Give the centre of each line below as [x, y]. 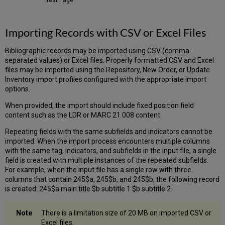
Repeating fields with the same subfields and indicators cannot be [109, 131]
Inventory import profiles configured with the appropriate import [106, 79]
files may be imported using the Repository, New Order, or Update [108, 70]
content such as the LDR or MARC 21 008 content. [84, 115]
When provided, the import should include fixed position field [100, 105]
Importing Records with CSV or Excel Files [106, 32]
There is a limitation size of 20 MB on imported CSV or [127, 213]
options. [18, 89]
